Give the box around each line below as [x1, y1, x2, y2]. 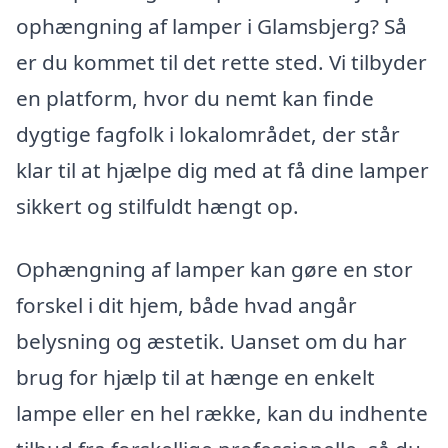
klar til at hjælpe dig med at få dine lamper [16, 155, 429, 184]
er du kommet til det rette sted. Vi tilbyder [16, 47, 427, 76]
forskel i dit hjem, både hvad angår [16, 291, 357, 320]
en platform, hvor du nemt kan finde [16, 83, 374, 112]
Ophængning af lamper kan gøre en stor [16, 255, 413, 284]
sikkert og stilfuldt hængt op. [16, 191, 299, 220]
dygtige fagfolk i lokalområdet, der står [16, 119, 400, 148]
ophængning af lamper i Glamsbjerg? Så [16, 11, 407, 40]
